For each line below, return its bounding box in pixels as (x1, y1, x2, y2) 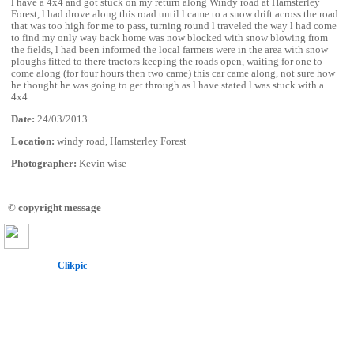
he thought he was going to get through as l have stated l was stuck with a (11, 80, 324, 92)
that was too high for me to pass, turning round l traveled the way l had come (11, 21, 337, 32)
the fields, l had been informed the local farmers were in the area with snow (11, 44, 328, 56)
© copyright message (8, 201, 101, 213)
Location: (11, 135, 55, 147)
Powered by (8, 261, 58, 271)
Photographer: (11, 157, 77, 169)
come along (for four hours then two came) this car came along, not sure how (11, 68, 335, 80)
